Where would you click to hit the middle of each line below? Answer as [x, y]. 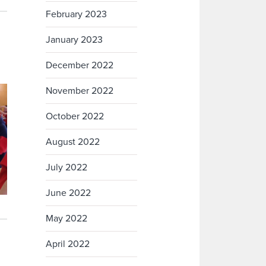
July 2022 [67, 168]
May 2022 [67, 219]
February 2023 [77, 15]
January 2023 [75, 40]
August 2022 [73, 142]
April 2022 [68, 244]
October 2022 [75, 117]
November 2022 [80, 91]
